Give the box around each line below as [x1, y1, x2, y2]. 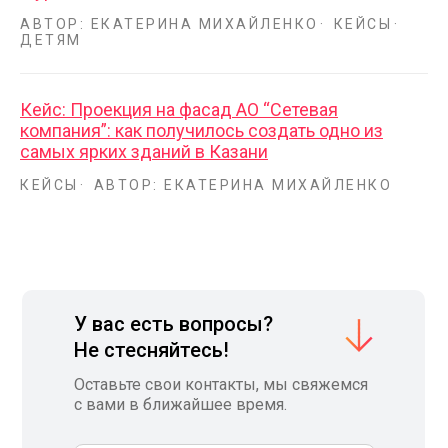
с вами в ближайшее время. [74, 394, 287, 414]
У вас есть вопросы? [74, 311, 273, 336]
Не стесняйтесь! [74, 337, 229, 362]
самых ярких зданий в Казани [20, 140, 268, 162]
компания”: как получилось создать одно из [20, 119, 383, 141]
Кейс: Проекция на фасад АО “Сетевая [20, 98, 338, 120]
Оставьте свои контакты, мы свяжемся [74, 374, 368, 394]
